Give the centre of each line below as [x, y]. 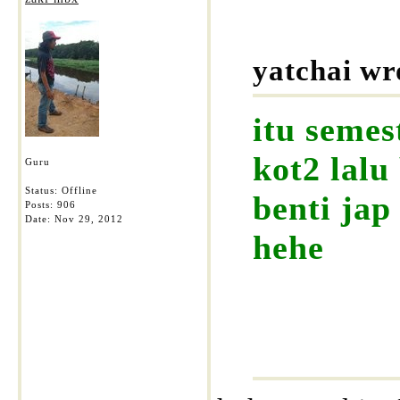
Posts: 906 [50, 204]
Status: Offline [61, 190]
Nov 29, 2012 [89, 219]
